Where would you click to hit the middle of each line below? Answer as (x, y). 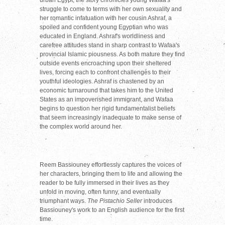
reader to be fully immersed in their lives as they (104, 183)
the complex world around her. (81, 126)
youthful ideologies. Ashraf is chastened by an (102, 81)
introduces (158, 201)
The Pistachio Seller (116, 201)
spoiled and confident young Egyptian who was (104, 27)
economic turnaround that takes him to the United (106, 90)
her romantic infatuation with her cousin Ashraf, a (106, 18)
